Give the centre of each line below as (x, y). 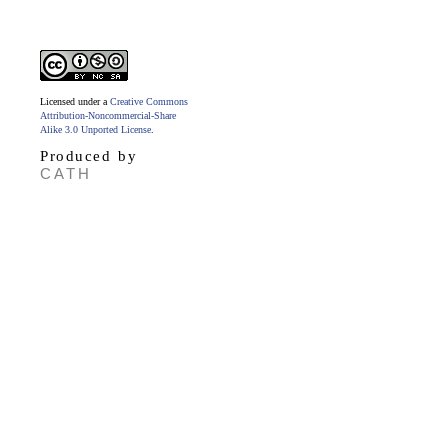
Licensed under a (75, 101)
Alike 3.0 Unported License (95, 129)
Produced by (88, 156)
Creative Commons (149, 101)
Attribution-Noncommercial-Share (108, 115)
